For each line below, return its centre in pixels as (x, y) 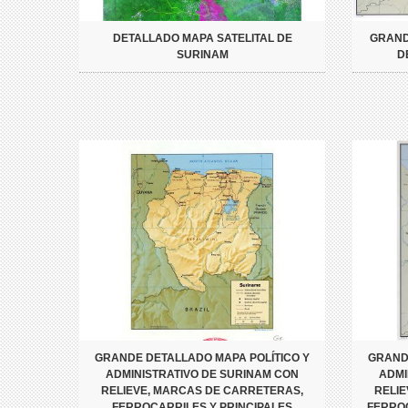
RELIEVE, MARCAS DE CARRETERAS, (202, 391)
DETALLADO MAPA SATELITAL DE (202, 39)
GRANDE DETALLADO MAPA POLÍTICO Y (202, 358)
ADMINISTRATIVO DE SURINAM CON (202, 375)
